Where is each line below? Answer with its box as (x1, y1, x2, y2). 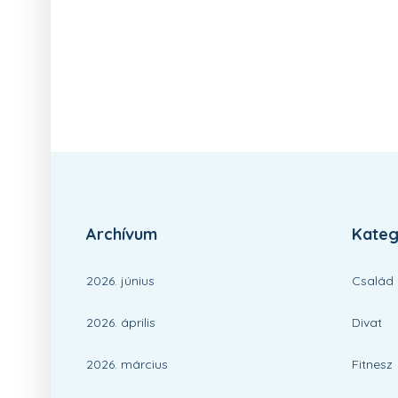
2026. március (86, 356, 168, 372)
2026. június (86, 273, 155, 289)
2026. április (86, 314, 155, 330)
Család (352, 273, 394, 289)
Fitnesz (352, 356, 393, 372)
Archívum (86, 224, 157, 244)
